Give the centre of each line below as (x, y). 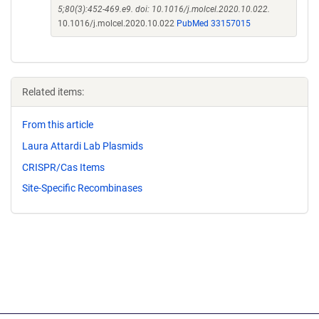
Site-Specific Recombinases (82, 188)
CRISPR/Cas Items (63, 167)
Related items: (53, 92)
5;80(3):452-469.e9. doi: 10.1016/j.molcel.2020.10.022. (164, 9)
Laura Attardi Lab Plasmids (83, 146)
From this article (58, 125)
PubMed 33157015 (214, 23)
